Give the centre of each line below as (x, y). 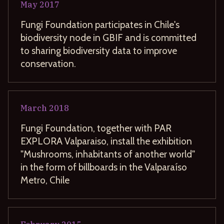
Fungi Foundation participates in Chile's (100, 24)
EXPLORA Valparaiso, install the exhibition (106, 141)
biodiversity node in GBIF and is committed (108, 37)
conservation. (48, 63)
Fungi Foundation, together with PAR (96, 128)
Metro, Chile (45, 180)
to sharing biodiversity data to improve (99, 50)
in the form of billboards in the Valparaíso (104, 167)
